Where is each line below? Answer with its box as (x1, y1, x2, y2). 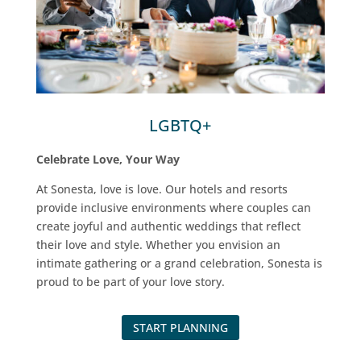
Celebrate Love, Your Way (35, 151, 180, 167)
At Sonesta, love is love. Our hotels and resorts (35, 180, 288, 197)
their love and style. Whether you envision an (35, 236, 280, 252)
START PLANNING (132, 319, 228, 335)
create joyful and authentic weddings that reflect (35, 218, 301, 234)
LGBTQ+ (149, 114, 212, 136)
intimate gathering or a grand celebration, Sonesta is (35, 255, 322, 271)
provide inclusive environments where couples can (35, 199, 311, 215)
